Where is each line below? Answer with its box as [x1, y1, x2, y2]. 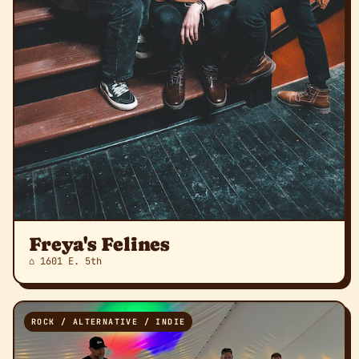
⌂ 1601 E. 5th [29, 254, 102, 268]
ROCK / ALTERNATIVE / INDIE [31, 316, 186, 327]
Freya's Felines [29, 232, 170, 255]
